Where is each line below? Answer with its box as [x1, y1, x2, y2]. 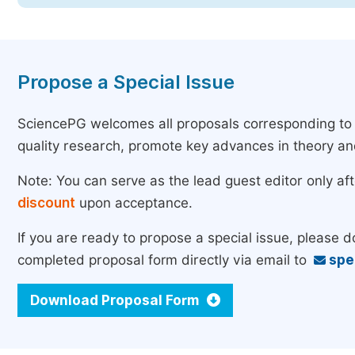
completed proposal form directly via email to [17, 252, 311, 268]
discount [17, 195, 75, 211]
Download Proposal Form [30, 292, 202, 308]
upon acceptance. [75, 195, 193, 211]
